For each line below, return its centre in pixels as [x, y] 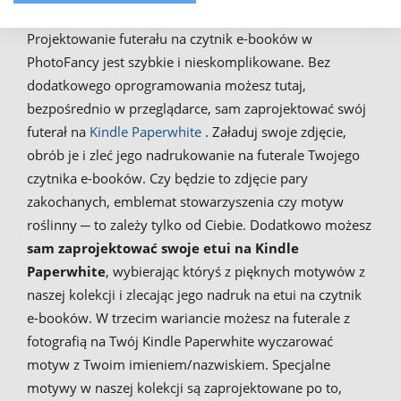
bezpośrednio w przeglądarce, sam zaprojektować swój [196, 108]
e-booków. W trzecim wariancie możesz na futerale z [188, 317]
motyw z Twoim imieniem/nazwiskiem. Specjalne [179, 364]
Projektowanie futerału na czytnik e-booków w [170, 38]
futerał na [58, 131]
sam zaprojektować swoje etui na [139, 247]
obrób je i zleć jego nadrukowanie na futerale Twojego [193, 154]
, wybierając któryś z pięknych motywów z [235, 271]
